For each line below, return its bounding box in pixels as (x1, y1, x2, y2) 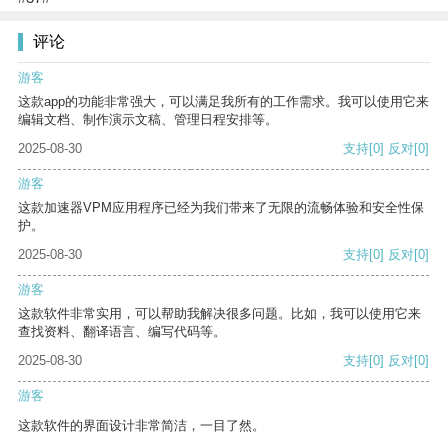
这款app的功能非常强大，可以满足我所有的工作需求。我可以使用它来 (18, 94, 429, 110)
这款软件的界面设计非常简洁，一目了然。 (18, 418, 265, 434)
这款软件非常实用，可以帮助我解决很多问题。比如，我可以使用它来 (18, 306, 421, 322)
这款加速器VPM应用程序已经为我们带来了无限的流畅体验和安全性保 (18, 200, 424, 216)
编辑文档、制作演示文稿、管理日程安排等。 (18, 112, 278, 128)
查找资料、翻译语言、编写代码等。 (18, 324, 226, 340)
